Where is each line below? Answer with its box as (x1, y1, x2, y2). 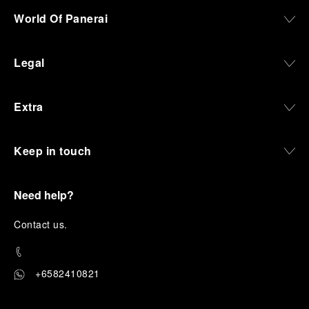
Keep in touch (14, 143, 92, 159)
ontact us (21, 217, 64, 231)
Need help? (14, 187, 74, 203)
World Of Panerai (14, 10, 108, 26)
